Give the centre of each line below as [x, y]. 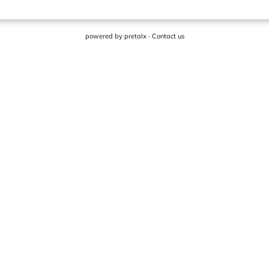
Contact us [168, 36]
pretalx [135, 36]
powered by [104, 36]
